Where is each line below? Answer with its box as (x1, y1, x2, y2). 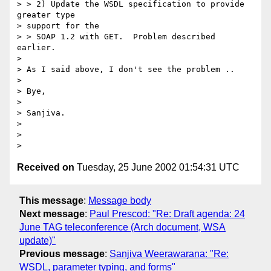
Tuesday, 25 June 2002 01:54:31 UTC (74, 162, 240, 173)
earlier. (17, 43, 56, 53)
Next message (19, 208, 85, 219)
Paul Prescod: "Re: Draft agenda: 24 (90, 208, 245, 219)
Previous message (19, 248, 105, 259)
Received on (17, 162, 74, 173)
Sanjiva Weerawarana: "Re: (109, 248, 229, 259)
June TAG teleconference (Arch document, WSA (19, 221, 226, 232)
